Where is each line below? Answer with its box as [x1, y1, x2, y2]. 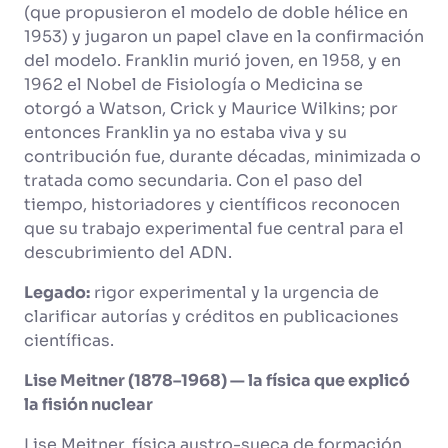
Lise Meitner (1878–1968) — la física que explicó [24, 370, 410, 391]
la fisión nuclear [24, 394, 153, 415]
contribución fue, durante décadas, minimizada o [24, 146, 421, 167]
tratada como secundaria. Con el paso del [24, 170, 363, 191]
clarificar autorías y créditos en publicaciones [24, 306, 399, 327]
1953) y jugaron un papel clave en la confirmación [24, 26, 424, 47]
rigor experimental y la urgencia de [90, 282, 379, 303]
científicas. [24, 330, 118, 351]
